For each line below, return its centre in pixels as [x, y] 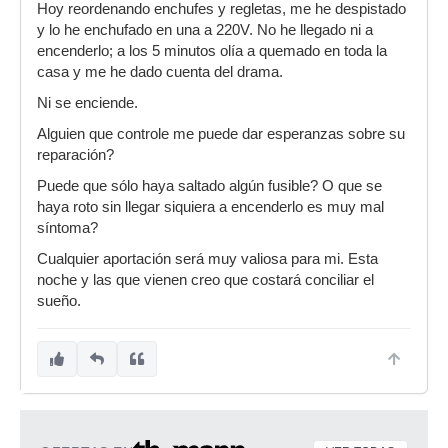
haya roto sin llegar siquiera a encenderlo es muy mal [210, 207]
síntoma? [67, 228]
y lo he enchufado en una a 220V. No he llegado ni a [205, 30]
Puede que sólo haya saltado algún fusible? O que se [209, 186]
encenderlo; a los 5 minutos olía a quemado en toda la [212, 51]
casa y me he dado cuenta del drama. [160, 72]
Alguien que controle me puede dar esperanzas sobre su [221, 134]
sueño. [59, 301]
